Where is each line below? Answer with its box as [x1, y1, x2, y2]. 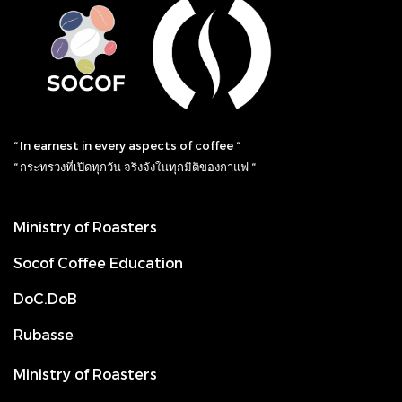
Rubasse [13, 326, 74, 344]
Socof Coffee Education [13, 254, 183, 272]
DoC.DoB [13, 290, 77, 308]
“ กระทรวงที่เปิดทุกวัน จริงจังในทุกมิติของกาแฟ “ [13, 160, 255, 175]
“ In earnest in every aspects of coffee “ [13, 138, 240, 153]
